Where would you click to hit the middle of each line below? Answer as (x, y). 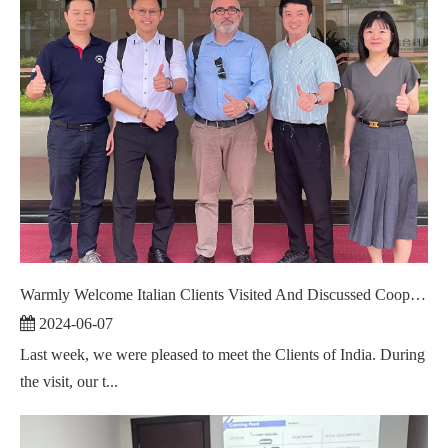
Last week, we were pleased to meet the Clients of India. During (222, 354)
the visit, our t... (69, 381)
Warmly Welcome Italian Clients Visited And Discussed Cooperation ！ (418, 294)
